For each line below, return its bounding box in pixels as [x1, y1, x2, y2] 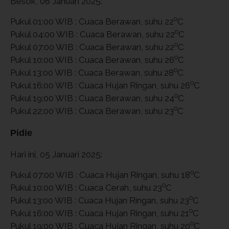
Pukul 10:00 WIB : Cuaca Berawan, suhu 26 [10, 54, 174, 65]
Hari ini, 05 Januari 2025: [10, 149, 102, 159]
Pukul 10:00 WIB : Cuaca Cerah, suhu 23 [10, 182, 162, 193]
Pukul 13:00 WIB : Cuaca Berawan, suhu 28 [10, 67, 174, 78]
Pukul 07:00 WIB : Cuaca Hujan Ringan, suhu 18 [10, 169, 190, 180]
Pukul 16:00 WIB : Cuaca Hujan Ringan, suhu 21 [10, 208, 189, 218]
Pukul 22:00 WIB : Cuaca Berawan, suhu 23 [10, 105, 174, 116]
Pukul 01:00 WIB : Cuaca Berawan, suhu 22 [10, 16, 174, 27]
